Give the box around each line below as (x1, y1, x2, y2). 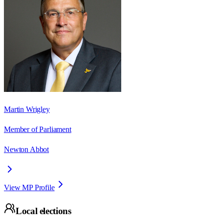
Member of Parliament (4, 125, 71, 133)
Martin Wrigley (4, 105, 50, 113)
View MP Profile (4, 183, 55, 192)
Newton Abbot (4, 145, 49, 153)
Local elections (16, 206, 71, 217)
